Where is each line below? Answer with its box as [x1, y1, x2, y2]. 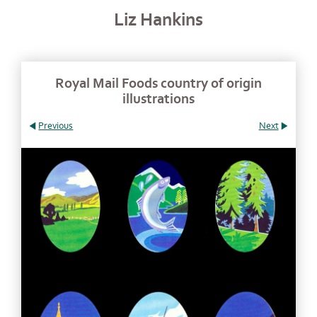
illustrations [122, 91, 195, 107]
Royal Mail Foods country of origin [55, 76, 262, 91]
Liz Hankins [114, 10, 203, 30]
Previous [38, 120, 74, 132]
